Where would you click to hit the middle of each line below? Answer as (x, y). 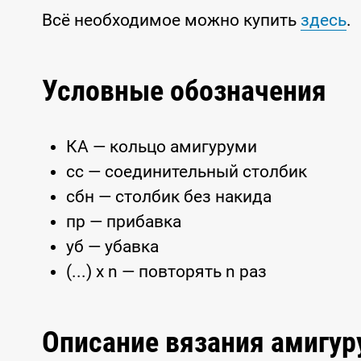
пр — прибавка (124, 222)
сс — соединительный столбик (187, 172)
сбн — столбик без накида (169, 197)
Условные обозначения (184, 91)
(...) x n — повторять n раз (166, 272)
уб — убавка (112, 247)
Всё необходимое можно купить (171, 20)
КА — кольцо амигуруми (162, 147)
